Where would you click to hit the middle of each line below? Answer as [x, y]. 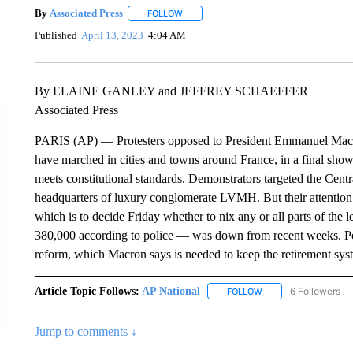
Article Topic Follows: [87, 291]
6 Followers [315, 291]
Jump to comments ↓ [85, 331]
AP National [171, 291]
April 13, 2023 [113, 35]
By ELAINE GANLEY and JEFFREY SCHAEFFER [171, 91]
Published [56, 35]
